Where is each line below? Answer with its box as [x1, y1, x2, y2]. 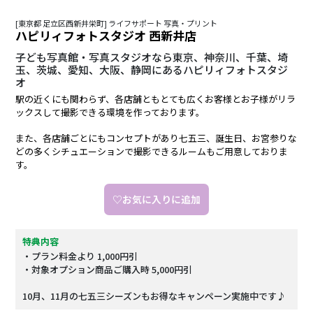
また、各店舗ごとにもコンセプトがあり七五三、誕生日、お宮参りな [15, 131, 297, 145]
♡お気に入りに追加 [112, 192, 201, 207]
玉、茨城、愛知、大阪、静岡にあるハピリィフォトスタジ [15, 62, 288, 78]
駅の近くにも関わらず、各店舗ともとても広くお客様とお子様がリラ [15, 92, 296, 106]
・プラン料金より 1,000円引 [22, 249, 138, 263]
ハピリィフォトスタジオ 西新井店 [15, 27, 196, 45]
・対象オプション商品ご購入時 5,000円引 [22, 263, 192, 277]
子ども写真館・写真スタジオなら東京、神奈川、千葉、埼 [15, 50, 288, 65]
